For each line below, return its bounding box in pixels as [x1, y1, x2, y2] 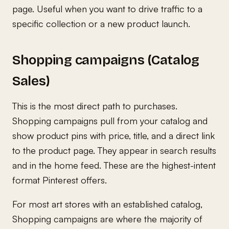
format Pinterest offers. [12, 174, 107, 186]
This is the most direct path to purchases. [12, 100, 177, 111]
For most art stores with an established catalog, [12, 198, 202, 210]
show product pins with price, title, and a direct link [12, 129, 215, 141]
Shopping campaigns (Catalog [12, 52, 199, 68]
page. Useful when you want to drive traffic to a [12, 3, 202, 14]
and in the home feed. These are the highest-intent [12, 159, 216, 171]
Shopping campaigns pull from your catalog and [12, 114, 208, 126]
